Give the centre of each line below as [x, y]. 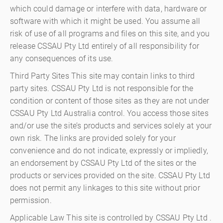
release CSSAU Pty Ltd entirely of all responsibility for [105, 46]
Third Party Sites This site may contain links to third [103, 76]
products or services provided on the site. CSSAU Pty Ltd [110, 175]
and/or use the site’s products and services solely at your [111, 126]
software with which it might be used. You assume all [105, 21]
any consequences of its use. [62, 58]
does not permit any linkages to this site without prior [105, 188]
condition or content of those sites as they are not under [110, 101]
